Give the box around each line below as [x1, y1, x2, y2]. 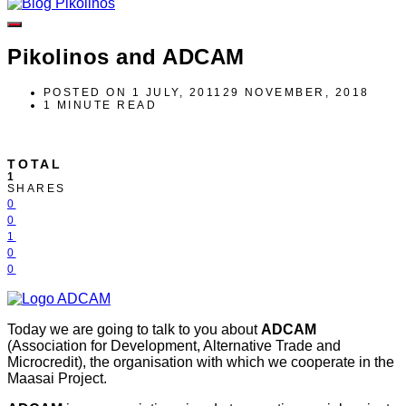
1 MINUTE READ [43, 98, 158, 111]
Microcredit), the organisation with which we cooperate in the [7, 353, 394, 370]
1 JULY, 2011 [131, 85, 223, 99]
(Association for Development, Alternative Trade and [7, 337, 341, 353]
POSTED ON [43, 85, 128, 99]
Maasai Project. [7, 370, 107, 386]
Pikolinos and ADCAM [7, 43, 245, 69]
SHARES [7, 181, 66, 195]
